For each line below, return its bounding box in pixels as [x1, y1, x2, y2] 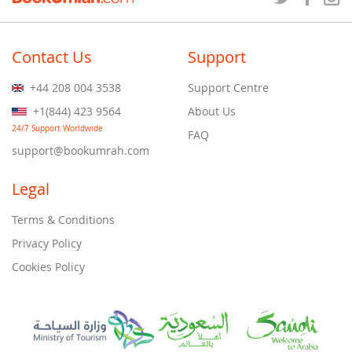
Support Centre [188, 80, 269, 95]
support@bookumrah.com [12, 143, 149, 158]
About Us [188, 104, 236, 119]
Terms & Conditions [12, 212, 115, 227]
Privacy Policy [12, 236, 82, 251]
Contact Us [12, 46, 92, 68]
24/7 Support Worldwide [12, 123, 103, 134]
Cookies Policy [12, 259, 85, 274]
